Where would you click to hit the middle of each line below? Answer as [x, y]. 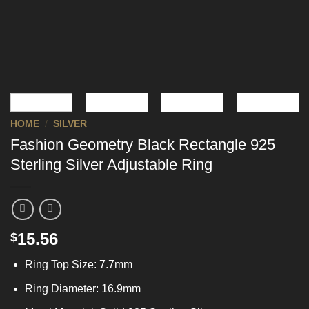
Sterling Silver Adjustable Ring [111, 164]
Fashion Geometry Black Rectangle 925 [143, 144]
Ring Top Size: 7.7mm [78, 265]
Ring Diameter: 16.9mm [82, 289]
